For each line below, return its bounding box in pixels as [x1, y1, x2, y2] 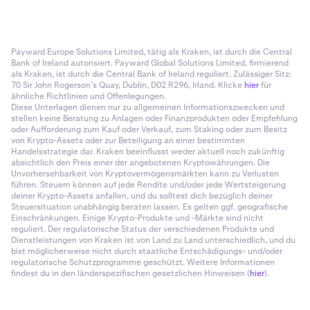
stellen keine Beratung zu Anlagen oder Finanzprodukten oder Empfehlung [11, 113, 298, 124]
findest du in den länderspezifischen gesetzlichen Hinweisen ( [11, 268, 250, 279]
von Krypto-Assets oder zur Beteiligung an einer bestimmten [11, 135, 245, 146]
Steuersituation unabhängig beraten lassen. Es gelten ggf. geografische [11, 201, 288, 212]
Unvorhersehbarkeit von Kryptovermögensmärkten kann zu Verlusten [11, 168, 279, 179]
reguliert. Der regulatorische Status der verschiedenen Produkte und [11, 224, 274, 235]
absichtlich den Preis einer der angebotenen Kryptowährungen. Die [11, 157, 270, 168]
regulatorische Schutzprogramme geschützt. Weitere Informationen [11, 257, 275, 268]
